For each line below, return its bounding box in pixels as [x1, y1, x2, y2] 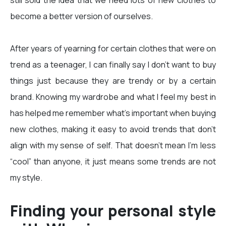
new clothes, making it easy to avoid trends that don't [10, 124, 216, 135]
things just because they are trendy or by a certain [10, 75, 216, 87]
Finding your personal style [10, 200, 216, 221]
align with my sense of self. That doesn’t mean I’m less [10, 140, 216, 151]
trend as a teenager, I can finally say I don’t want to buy [10, 59, 216, 71]
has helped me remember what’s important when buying [10, 107, 216, 119]
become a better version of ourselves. [10, 11, 153, 22]
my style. [10, 172, 42, 184]
